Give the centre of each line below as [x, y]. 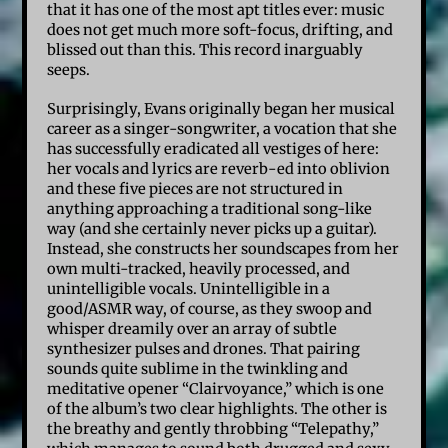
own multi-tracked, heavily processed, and [199, 269]
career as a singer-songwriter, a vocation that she [222, 129]
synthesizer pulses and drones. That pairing [204, 349]
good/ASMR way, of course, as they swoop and [210, 309]
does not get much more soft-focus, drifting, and [220, 30]
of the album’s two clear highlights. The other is [217, 409]
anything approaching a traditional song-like [210, 209]
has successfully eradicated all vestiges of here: [213, 149]
